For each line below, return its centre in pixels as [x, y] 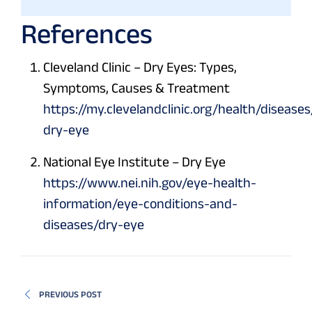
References [87, 34]
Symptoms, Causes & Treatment [136, 88]
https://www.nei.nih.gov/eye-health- [150, 183]
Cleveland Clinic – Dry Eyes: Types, [140, 67]
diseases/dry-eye [94, 225]
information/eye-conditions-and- [140, 204]
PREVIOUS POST [71, 295]
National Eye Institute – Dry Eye [134, 162]
